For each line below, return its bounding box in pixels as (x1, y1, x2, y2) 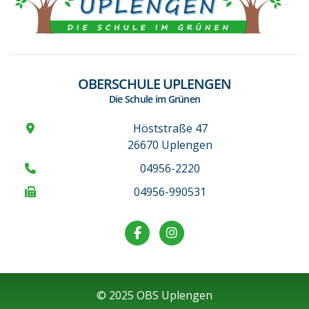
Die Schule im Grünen (108, 92, 201, 106)
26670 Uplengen (128, 137, 212, 153)
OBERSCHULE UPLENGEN (77, 74, 232, 94)
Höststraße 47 (132, 121, 208, 137)
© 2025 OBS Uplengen (97, 288, 212, 303)
